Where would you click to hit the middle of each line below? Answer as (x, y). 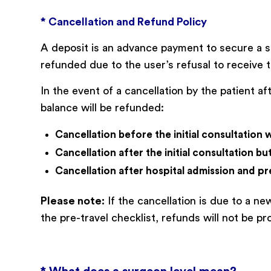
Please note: (73, 201)
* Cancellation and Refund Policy (124, 21)
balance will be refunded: (102, 108)
